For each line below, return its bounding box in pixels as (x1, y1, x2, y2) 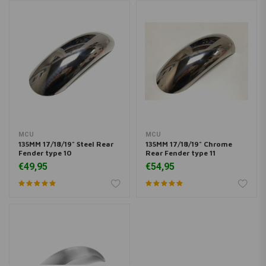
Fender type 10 (18, 148, 72, 157)
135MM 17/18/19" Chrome (145, 139, 232, 148)
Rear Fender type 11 (145, 148, 216, 157)
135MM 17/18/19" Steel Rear (18, 139, 113, 148)
